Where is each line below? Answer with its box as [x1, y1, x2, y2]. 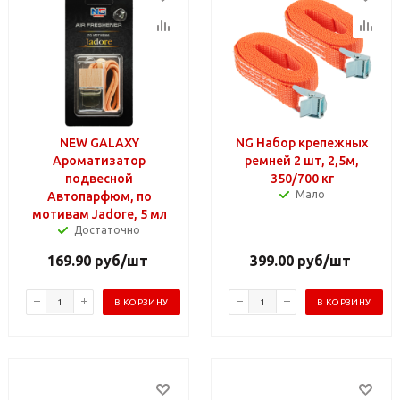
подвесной [65, 171, 133, 186]
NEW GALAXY [59, 135, 139, 150]
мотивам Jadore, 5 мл [31, 206, 167, 221]
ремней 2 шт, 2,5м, [245, 153, 359, 168]
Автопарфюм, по [46, 188, 152, 204]
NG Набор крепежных [236, 135, 368, 150]
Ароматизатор [53, 153, 146, 168]
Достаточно [74, 223, 140, 236]
